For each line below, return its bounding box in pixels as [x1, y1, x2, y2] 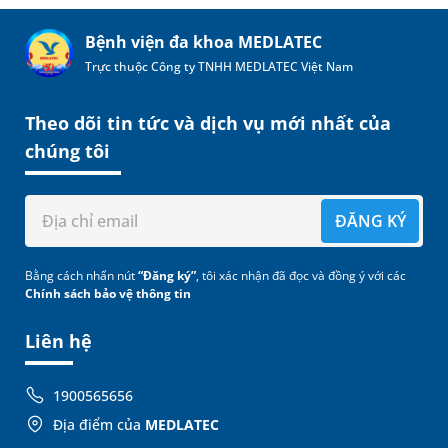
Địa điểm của [53, 415, 145, 435]
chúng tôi [25, 139, 110, 164]
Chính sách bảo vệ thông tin [25, 285, 191, 303]
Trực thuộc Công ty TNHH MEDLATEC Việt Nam [85, 58, 353, 76]
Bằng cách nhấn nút [25, 267, 138, 285]
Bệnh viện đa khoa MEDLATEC [85, 31, 322, 54]
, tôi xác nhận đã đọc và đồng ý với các [196, 267, 406, 285]
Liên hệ [25, 329, 92, 354]
